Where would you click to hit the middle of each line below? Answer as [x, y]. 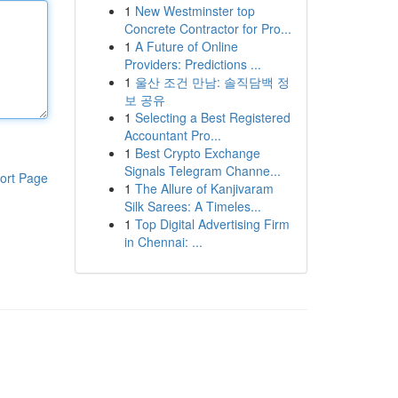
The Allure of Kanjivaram [204, 188]
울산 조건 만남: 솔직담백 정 [212, 82]
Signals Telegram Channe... [202, 171]
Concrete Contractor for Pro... [207, 28]
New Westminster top [195, 11]
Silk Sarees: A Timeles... [192, 206]
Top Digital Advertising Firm [212, 224]
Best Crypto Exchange [197, 153]
